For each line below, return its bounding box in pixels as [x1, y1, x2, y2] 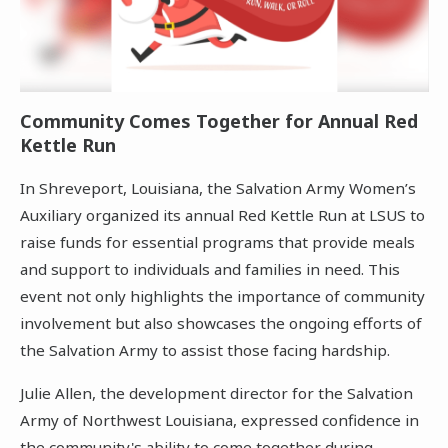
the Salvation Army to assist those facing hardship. [19, 340, 390, 361]
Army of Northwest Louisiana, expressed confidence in [19, 409, 419, 430]
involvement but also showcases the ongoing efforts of [19, 313, 422, 334]
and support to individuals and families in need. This [19, 259, 400, 280]
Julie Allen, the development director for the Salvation [19, 382, 413, 403]
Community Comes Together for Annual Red [19, 109, 418, 134]
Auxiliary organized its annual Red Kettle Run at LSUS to [19, 205, 425, 226]
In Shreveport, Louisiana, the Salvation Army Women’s [19, 178, 416, 199]
